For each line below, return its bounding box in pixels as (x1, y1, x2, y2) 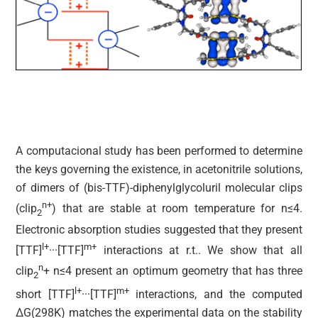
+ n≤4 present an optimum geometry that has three (43, 264, 302, 278)
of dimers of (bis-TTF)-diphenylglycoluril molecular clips (16, 181, 302, 195)
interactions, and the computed (128, 287, 302, 301)
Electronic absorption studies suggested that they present (16, 222, 302, 236)
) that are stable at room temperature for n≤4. (52, 202, 302, 216)
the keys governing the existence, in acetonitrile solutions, (16, 163, 302, 177)
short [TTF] (16, 287, 75, 301)
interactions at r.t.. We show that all (97, 243, 302, 258)
